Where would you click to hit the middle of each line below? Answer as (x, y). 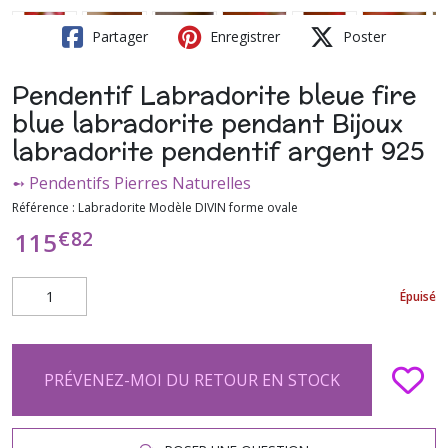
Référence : (45, 207)
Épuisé (418, 296)
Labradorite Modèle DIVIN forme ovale (188, 207)
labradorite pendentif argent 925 (218, 152)
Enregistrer (243, 36)
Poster (362, 36)
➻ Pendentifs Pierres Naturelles (131, 183)
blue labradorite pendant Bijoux (207, 124)
